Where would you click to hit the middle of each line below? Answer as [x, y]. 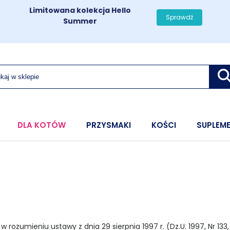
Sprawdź [179, 17]
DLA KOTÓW [42, 125]
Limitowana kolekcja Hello [80, 10]
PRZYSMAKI [109, 125]
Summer [80, 21]
